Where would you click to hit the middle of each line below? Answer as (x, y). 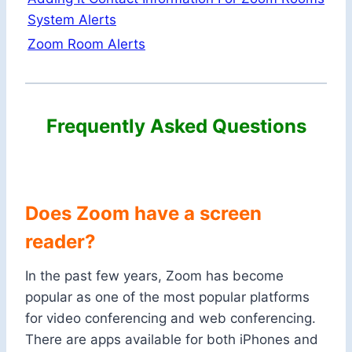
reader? (60, 242)
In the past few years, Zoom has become (154, 276)
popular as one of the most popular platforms (167, 297)
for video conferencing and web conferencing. (170, 319)
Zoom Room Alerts (86, 44)
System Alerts (72, 20)
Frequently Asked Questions (176, 126)
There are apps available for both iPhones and (172, 340)
